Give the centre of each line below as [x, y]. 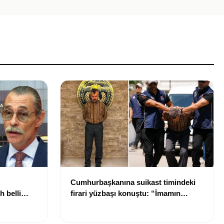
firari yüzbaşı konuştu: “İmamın [125, 193]
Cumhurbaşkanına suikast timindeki [133, 182]
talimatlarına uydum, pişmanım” [126, 204]
